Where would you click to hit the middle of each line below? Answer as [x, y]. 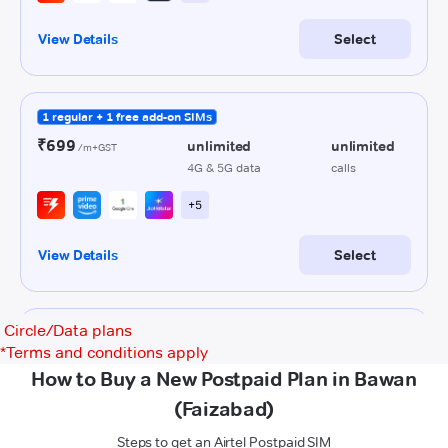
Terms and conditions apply [107, 352]
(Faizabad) [224, 409]
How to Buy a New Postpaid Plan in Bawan [224, 379]
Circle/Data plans [68, 330]
